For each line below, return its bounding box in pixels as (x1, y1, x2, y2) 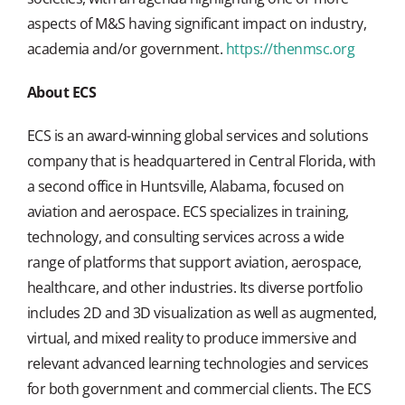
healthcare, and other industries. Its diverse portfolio (26, 277, 363, 297)
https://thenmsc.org (225, 38, 355, 59)
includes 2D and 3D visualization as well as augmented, (26, 302, 377, 323)
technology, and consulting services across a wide (26, 226, 344, 247)
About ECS (26, 81, 97, 102)
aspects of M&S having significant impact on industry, (26, 13, 367, 33)
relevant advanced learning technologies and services (26, 353, 369, 373)
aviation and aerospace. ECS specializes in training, (26, 201, 349, 221)
